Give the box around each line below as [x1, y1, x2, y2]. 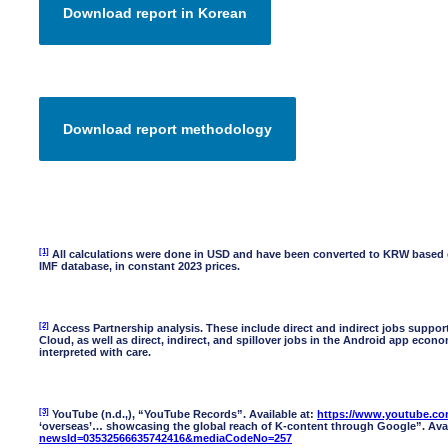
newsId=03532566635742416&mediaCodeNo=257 [39, 431, 292, 444]
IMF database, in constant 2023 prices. [39, 259, 240, 272]
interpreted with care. [39, 345, 151, 358]
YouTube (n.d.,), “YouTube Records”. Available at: [49, 407, 317, 420]
